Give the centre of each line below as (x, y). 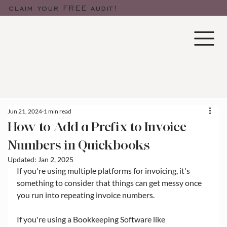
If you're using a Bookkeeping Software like (92, 219)
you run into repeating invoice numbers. (86, 195)
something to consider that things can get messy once (110, 182)
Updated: (23, 159)
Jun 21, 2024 (25, 111)
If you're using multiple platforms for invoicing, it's (104, 170)
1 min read (58, 111)
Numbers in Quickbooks (79, 145)
